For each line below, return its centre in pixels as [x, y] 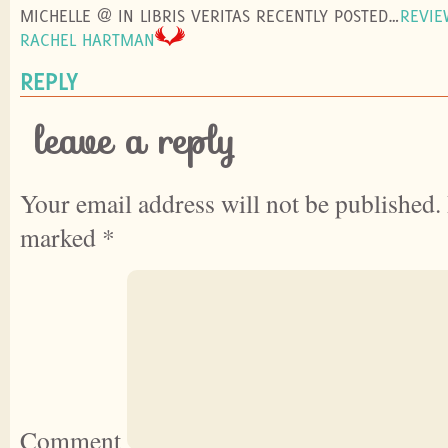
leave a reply [135, 142]
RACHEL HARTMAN [87, 40]
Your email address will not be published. [230, 203]
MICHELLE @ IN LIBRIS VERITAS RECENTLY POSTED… [210, 16]
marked [61, 237]
